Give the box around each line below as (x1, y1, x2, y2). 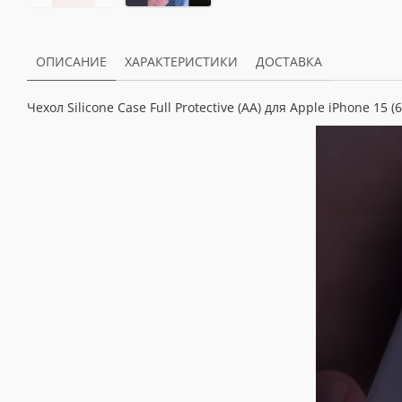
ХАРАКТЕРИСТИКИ (125, 53, 238, 70)
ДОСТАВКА (256, 53, 322, 70)
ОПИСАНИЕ (36, 53, 107, 70)
